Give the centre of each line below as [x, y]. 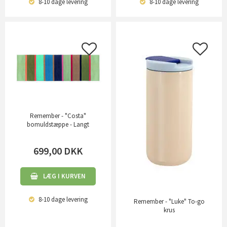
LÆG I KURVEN [64, 176]
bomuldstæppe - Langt [58, 125]
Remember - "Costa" [58, 116]
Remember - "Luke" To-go [169, 202]
